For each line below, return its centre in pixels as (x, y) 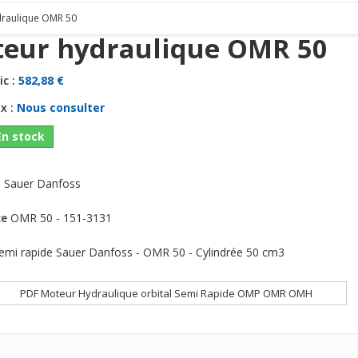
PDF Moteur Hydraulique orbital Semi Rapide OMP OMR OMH (166, 294)
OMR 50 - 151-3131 (61, 218)
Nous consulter (61, 108)
